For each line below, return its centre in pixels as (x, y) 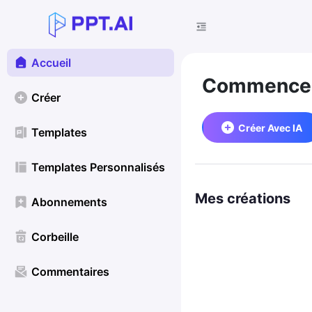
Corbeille (55, 237)
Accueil (51, 63)
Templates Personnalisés (98, 167)
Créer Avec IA (270, 127)
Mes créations (243, 198)
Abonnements (69, 202)
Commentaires (70, 272)
